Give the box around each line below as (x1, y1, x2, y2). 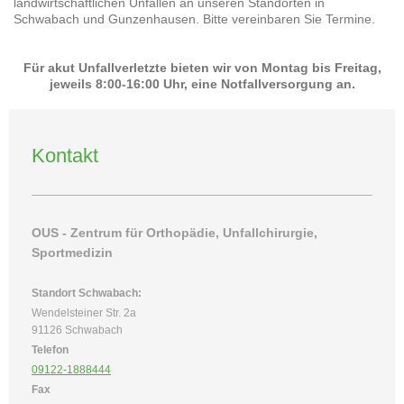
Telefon (32, 343, 69, 356)
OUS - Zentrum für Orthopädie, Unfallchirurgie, (32, 225, 317, 240)
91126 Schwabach (32, 323, 123, 336)
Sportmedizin (32, 244, 113, 260)
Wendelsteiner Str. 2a (32, 306, 136, 319)
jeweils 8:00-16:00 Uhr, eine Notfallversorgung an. (49, 76, 355, 91)
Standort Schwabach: (32, 286, 142, 299)
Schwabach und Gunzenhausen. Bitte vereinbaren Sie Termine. (14, 11, 375, 26)
